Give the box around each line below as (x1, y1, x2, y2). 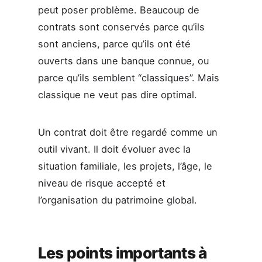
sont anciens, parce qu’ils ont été (37, 38, 191, 50)
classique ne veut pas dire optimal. (37, 89, 197, 101)
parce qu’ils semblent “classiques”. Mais (37, 72, 219, 84)
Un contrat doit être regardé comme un (37, 126, 218, 138)
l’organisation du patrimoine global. (37, 194, 197, 206)
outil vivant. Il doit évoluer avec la (37, 143, 191, 155)
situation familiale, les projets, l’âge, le (37, 160, 212, 172)
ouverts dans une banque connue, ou (37, 55, 209, 67)
